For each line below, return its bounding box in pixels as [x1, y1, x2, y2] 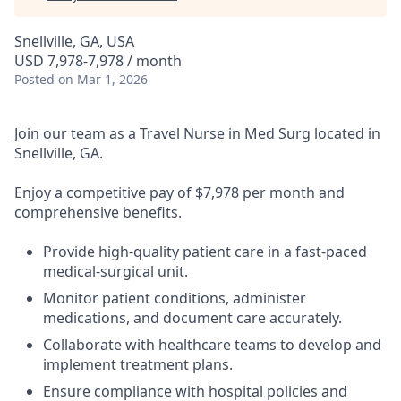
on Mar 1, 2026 [58, 71, 148, 88]
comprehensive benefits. [14, 202, 182, 222]
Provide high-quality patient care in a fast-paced [43, 242, 367, 261]
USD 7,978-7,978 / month [14, 51, 182, 71]
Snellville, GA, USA [14, 31, 134, 51]
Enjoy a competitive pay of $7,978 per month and [14, 183, 345, 202]
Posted [14, 71, 55, 88]
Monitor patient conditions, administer [43, 288, 306, 308]
